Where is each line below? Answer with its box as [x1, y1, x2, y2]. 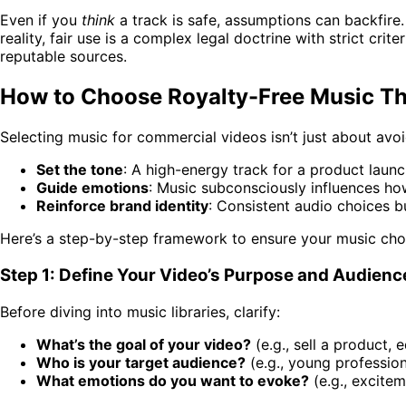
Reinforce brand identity [36, 197, 208, 216]
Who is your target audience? [36, 353, 246, 372]
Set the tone [36, 160, 123, 179]
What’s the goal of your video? [36, 334, 251, 353]
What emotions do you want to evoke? [36, 371, 309, 390]
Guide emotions [36, 179, 149, 198]
